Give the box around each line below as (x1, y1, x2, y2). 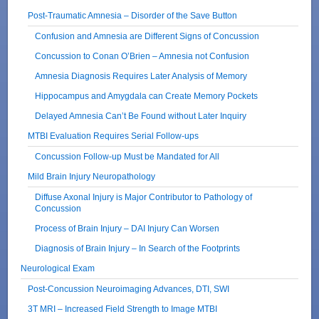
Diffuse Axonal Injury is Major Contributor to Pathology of (35, 192, 253, 202)
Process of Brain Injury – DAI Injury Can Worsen (35, 223, 220, 233)
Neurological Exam (21, 263, 95, 273)
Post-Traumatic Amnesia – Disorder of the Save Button (28, 10, 238, 20)
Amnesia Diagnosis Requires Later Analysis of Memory (35, 70, 248, 80)
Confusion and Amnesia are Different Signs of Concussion (35, 31, 260, 41)
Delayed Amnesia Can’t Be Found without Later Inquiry (35, 110, 247, 120)
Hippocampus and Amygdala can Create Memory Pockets (35, 90, 258, 100)
